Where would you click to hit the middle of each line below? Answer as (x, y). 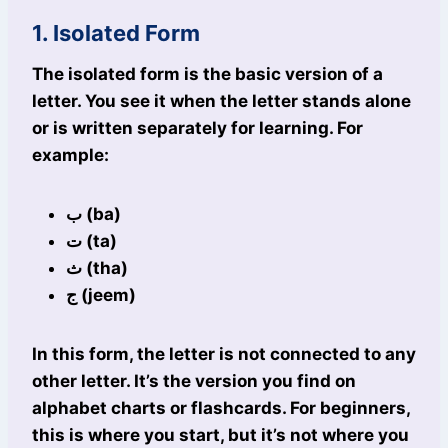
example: (70, 155)
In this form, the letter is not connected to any (224, 354)
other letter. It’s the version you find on (194, 381)
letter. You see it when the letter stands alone (221, 101)
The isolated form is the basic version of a (207, 74)
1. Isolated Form (116, 33)
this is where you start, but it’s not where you (220, 435)
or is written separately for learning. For (197, 128)
